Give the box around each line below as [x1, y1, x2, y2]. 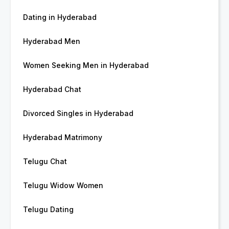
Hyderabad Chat [23, 85, 81, 94]
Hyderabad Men [23, 37, 80, 46]
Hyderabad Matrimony [23, 133, 102, 142]
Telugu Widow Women [23, 181, 103, 190]
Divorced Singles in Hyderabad [23, 109, 133, 118]
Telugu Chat [23, 157, 67, 166]
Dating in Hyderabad [23, 13, 97, 22]
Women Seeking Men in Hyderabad [23, 61, 149, 70]
